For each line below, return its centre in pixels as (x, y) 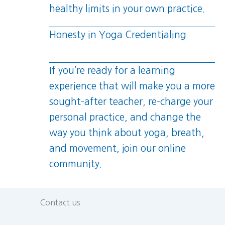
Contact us (60, 202)
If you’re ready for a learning (112, 71)
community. (75, 164)
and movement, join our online (117, 149)
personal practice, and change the (125, 118)
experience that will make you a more (132, 86)
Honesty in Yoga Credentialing (118, 35)
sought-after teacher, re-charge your (131, 102)
